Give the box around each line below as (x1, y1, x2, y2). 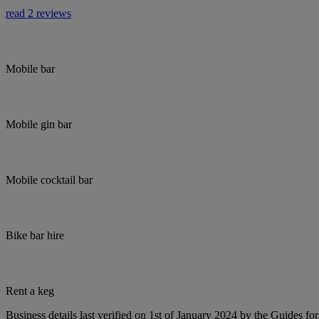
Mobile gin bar (6, 117, 72, 130)
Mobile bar (6, 62, 55, 75)
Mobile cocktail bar (6, 173, 93, 186)
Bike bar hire (6, 229, 64, 241)
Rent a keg (6, 284, 54, 297)
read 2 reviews (6, 6, 71, 19)
